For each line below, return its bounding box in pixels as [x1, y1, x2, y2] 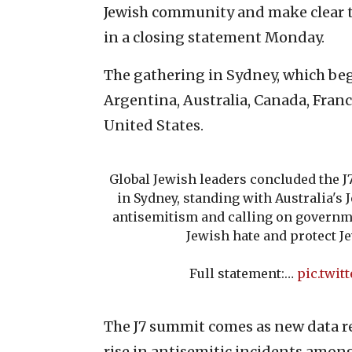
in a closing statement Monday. [104, 27, 324, 46]
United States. [104, 115, 203, 134]
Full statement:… [189, 265, 297, 281]
